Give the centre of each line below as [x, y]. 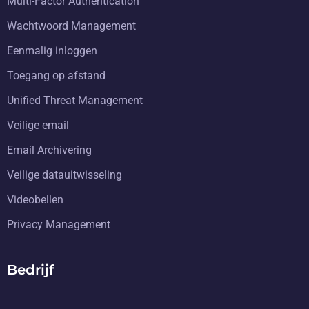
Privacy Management [59, 224]
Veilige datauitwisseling [64, 175]
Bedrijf [30, 269]
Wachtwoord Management [71, 26]
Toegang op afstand [56, 75]
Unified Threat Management [75, 100]
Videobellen [35, 199]
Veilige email [38, 125]
